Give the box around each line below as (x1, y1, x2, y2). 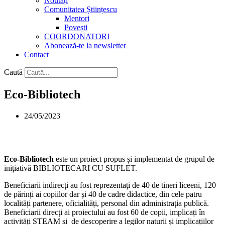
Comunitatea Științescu (44, 5, 117, 14)
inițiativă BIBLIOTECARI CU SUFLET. (4, 163, 137, 172)
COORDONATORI (44, 32, 109, 41)
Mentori (64, 14, 89, 23)
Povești (64, 23, 87, 32)
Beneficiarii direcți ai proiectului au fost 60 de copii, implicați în (4, 207, 205, 216)
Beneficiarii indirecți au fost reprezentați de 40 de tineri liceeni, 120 (4, 180, 216, 189)
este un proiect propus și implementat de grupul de (54, 154, 214, 163)
